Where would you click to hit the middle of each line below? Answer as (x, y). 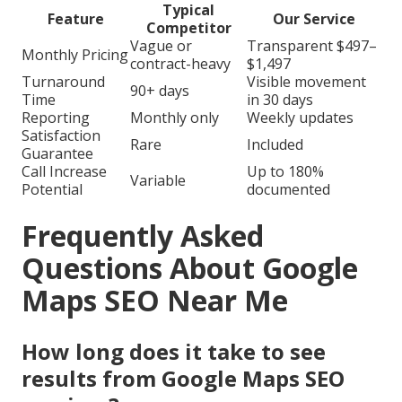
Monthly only (175, 117)
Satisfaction (61, 135)
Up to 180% (285, 171)
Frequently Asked (143, 235)
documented (288, 189)
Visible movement (306, 81)
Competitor (188, 27)
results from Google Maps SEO (183, 378)
